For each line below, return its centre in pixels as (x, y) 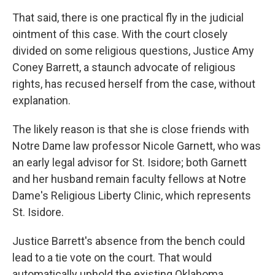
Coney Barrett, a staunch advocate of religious (124, 67)
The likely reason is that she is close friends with (131, 129)
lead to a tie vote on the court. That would (112, 258)
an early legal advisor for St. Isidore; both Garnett (130, 162)
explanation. (41, 100)
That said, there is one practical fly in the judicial (128, 17)
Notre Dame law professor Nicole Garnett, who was (137, 146)
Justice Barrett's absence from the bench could (129, 241)
